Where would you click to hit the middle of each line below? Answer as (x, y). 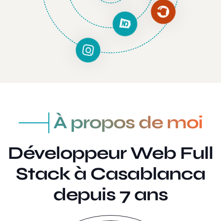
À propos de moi (128, 123)
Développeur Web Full (110, 153)
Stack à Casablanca (110, 174)
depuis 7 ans (110, 195)
